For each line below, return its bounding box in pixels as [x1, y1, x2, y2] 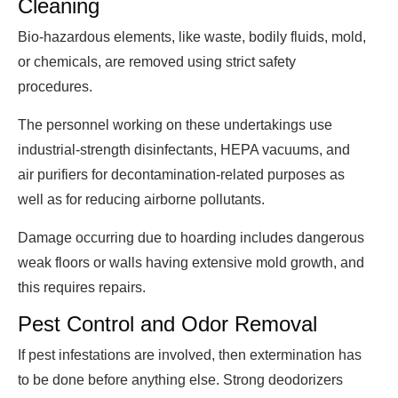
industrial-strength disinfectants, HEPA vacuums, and [18, 142, 350, 158]
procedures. [18, 79, 92, 95]
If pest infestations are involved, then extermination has [18, 347, 362, 363]
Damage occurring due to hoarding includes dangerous [18, 230, 364, 246]
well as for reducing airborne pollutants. [18, 192, 265, 208]
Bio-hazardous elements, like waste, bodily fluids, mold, [18, 29, 366, 45]
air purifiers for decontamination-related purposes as [18, 167, 345, 183]
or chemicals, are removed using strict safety [18, 54, 296, 70]
